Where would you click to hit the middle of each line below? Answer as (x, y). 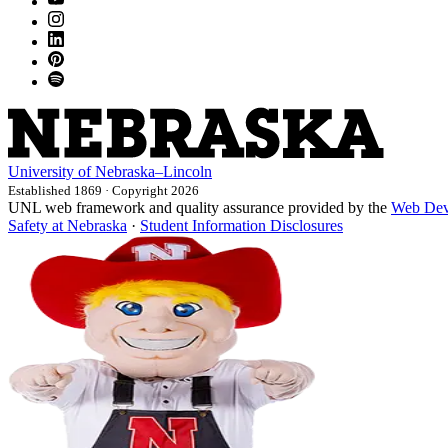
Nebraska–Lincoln (153, 171)
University (41, 171)
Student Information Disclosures (241, 225)
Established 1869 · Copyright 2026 (103, 190)
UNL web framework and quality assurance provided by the (199, 207)
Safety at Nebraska (67, 225)
